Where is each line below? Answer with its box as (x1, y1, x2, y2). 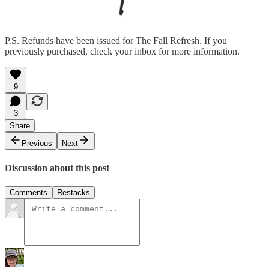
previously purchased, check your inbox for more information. (5, 46, 240, 57)
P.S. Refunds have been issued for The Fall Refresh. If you (5, 35, 227, 46)
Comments (10, 187, 47, 197)
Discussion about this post (5, 162, 109, 173)
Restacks (57, 187, 90, 197)
